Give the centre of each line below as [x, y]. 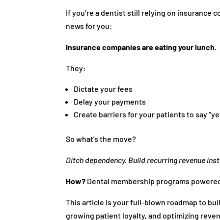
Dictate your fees [103, 88]
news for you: [89, 26]
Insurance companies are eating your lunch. [141, 47]
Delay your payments [110, 101]
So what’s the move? [101, 138]
